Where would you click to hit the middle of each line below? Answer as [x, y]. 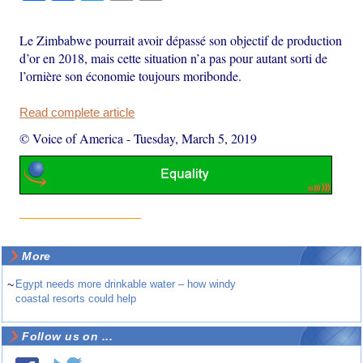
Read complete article [77, 113]
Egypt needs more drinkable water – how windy [126, 284]
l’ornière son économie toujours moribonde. [131, 76]
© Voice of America [72, 139]
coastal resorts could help [76, 298]
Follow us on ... [67, 336]
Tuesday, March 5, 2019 [196, 139]
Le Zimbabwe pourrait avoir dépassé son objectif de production [181, 41]
